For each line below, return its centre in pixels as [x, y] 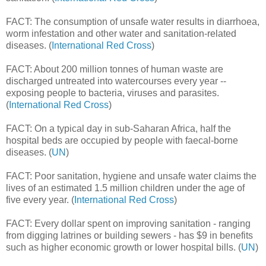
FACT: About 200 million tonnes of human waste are [115, 69]
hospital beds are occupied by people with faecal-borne [122, 140]
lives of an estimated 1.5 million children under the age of [125, 188]
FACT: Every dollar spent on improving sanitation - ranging [128, 223]
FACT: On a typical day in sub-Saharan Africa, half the [118, 128]
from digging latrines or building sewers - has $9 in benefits [129, 235]
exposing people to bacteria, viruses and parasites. [113, 93]
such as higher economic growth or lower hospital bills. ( [123, 247]
